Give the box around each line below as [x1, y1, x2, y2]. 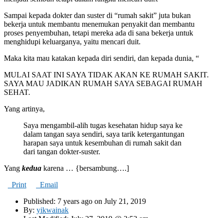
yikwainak [36, 206, 69, 215]
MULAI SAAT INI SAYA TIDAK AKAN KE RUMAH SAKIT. [4, 71, 209, 79]
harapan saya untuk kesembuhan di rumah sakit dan [23, 139, 182, 147]
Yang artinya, [4, 105, 45, 113]
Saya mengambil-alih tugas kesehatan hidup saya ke [23, 121, 182, 130]
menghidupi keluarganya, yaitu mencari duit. [4, 37, 141, 46]
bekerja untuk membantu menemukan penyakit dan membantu [4, 20, 195, 29]
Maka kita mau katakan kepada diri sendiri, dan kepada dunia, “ [4, 54, 199, 63]
